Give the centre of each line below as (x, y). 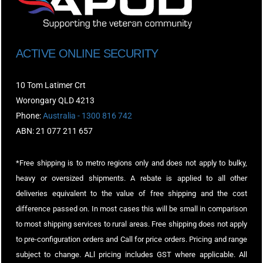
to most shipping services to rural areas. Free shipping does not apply (131, 224)
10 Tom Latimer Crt (51, 85)
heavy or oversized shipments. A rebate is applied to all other (131, 178)
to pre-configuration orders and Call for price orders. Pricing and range (131, 240)
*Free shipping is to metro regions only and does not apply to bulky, (131, 163)
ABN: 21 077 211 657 (54, 131)
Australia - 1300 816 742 (87, 116)
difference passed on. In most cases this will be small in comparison (131, 209)
